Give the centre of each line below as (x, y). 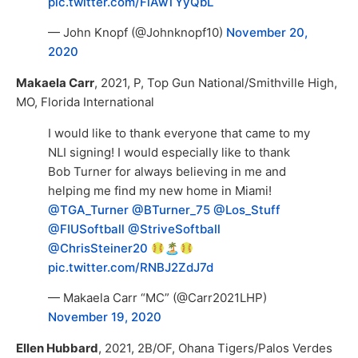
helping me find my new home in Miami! (160, 191)
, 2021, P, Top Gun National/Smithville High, (216, 83)
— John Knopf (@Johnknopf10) (137, 33)
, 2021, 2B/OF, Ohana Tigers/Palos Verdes (215, 348)
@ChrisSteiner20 (98, 249)
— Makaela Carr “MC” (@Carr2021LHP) (157, 298)
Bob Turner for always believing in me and (167, 172)
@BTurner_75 (171, 210)
